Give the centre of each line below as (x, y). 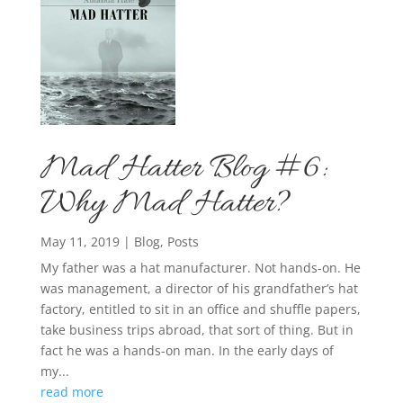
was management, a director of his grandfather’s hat (199, 289)
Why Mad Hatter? (165, 205)
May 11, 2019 (80, 242)
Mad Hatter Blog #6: (183, 170)
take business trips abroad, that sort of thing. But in (197, 330)
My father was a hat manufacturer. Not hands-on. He (200, 268)
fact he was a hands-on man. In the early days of (187, 351)
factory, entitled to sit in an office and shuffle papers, (200, 309)
